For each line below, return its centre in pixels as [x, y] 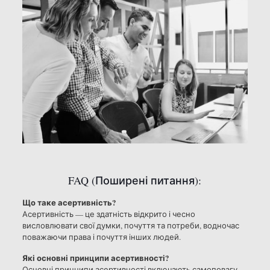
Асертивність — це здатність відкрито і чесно [108, 214]
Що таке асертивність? [69, 202]
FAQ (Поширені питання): [135, 181]
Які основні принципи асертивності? [96, 258]
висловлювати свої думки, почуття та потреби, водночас [130, 226]
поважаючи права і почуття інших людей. [101, 237]
